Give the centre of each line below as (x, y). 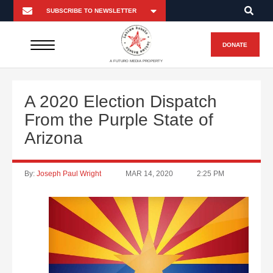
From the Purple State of (119, 120)
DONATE (235, 44)
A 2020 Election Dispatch (121, 101)
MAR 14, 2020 (149, 174)
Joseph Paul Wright (69, 174)
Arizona (54, 138)
